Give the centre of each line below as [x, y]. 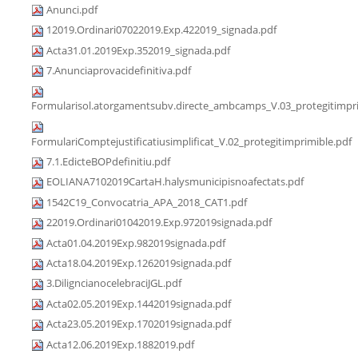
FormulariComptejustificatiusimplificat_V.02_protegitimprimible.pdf [191, 141]
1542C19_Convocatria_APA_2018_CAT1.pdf [147, 202]
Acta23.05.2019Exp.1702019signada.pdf [139, 324]
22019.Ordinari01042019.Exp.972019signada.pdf [159, 223]
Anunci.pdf [72, 9]
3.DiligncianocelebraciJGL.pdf [114, 283]
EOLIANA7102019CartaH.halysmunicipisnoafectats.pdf [175, 182]
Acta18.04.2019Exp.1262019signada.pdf [139, 263]
